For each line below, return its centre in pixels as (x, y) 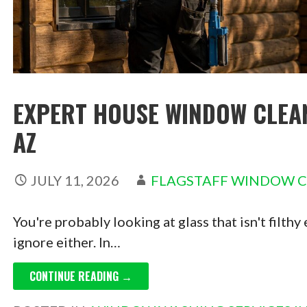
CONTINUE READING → (81, 277)
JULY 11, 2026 (75, 181)
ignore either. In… (66, 242)
